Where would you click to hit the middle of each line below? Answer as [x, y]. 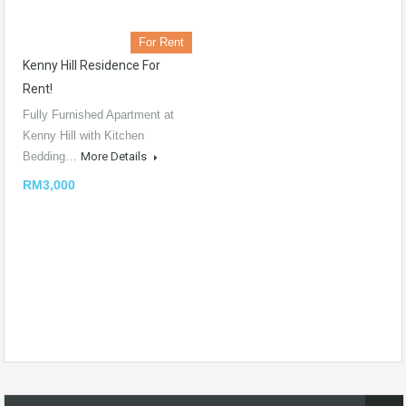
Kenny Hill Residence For [92, 65]
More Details [115, 156]
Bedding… [52, 156]
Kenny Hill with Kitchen [83, 135]
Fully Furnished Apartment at [98, 115]
